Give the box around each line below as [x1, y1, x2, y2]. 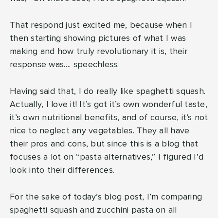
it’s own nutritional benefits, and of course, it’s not [10, 113, 208, 123]
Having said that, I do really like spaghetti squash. [10, 87, 205, 96]
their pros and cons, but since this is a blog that [10, 140, 199, 149]
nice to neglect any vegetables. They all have [10, 127, 190, 136]
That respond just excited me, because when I [10, 21, 192, 30]
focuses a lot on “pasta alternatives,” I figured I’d [10, 153, 203, 162]
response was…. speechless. [10, 60, 119, 70]
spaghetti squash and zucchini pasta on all [10, 206, 177, 215]
